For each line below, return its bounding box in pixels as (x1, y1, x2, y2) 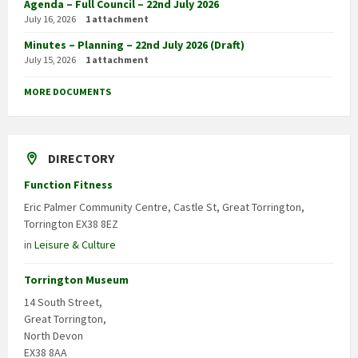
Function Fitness (24, 177, 113, 193)
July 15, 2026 (24, 54, 76, 66)
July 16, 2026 (24, 13, 76, 26)
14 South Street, (24, 295, 102, 310)
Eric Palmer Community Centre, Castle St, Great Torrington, (24, 200, 304, 215)
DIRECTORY (48, 150, 114, 167)
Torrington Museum (24, 272, 129, 288)
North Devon (24, 328, 83, 344)
